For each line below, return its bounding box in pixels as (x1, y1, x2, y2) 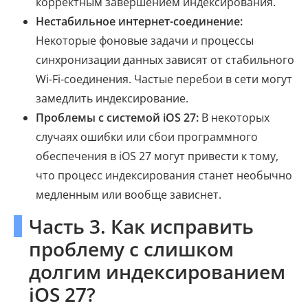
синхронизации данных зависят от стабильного (36, 52, 294, 67)
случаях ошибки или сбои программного (36, 129, 258, 144)
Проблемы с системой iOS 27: (36, 110, 199, 125)
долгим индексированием (29, 258, 285, 285)
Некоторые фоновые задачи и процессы (36, 33, 254, 48)
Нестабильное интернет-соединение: (36, 14, 243, 29)
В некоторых (199, 110, 269, 125)
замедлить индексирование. (36, 91, 188, 106)
